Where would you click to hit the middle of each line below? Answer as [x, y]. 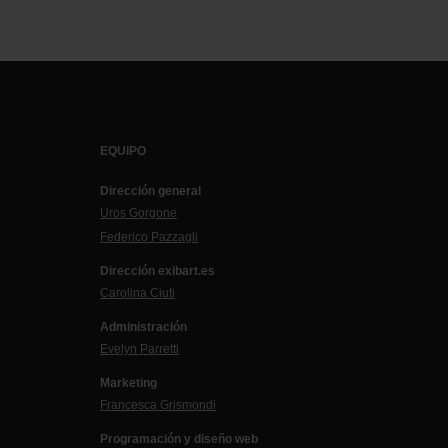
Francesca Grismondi [158, 405]
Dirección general [150, 191]
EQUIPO [123, 151]
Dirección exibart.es [157, 271]
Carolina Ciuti [137, 293]
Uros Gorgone [138, 213]
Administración [143, 327]
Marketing [128, 383]
